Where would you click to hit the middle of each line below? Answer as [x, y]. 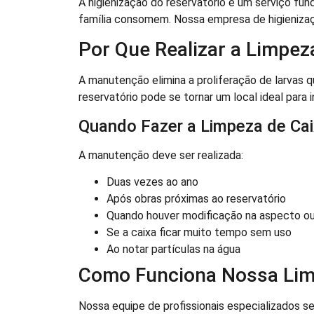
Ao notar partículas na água [173, 250]
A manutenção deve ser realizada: [161, 155]
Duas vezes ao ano [152, 182]
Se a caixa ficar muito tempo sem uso [199, 233]
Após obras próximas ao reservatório [196, 199]
